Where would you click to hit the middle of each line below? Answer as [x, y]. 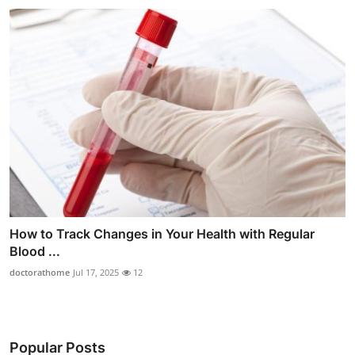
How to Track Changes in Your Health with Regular [162, 233]
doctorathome [40, 272]
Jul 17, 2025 [96, 272]
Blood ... [35, 251]
